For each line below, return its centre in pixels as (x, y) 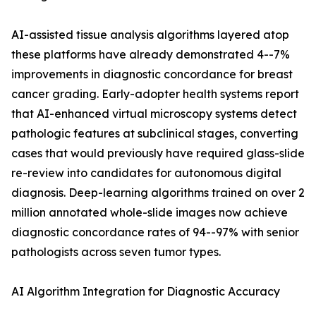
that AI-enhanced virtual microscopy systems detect (154, 114)
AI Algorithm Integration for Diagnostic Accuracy (146, 292)
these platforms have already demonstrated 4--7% (151, 55)
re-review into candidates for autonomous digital (146, 173)
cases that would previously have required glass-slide (158, 153)
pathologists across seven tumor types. (116, 252)
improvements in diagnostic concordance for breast (152, 74)
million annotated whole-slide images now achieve (150, 213)
